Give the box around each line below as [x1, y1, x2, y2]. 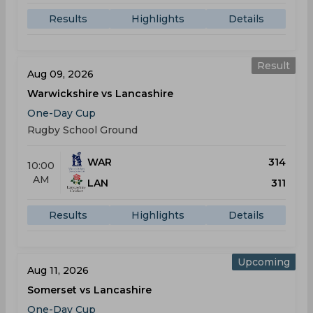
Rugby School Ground [27, 124, 138, 136]
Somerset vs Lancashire [27, 284, 152, 296]
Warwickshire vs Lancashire [27, 87, 173, 100]
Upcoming [238, 256, 290, 268]
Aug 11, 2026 [27, 264, 89, 277]
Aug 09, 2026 [27, 68, 94, 80]
